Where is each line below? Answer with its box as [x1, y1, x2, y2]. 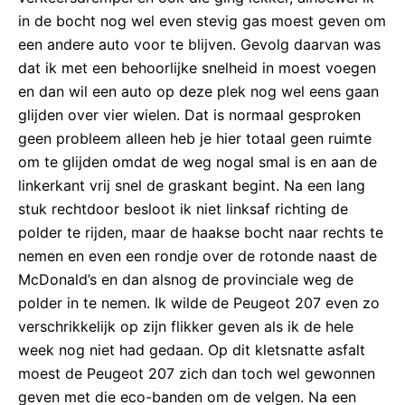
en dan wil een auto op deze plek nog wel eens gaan [18, 81, 379, 100]
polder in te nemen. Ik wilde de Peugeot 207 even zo [18, 293, 380, 312]
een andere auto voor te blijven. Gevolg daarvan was [18, 34, 381, 53]
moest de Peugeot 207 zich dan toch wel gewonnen [18, 363, 375, 382]
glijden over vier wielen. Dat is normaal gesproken [18, 105, 361, 124]
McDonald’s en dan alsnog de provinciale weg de [18, 269, 353, 288]
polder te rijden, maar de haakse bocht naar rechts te [18, 222, 383, 241]
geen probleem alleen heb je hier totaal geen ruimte [18, 128, 372, 147]
